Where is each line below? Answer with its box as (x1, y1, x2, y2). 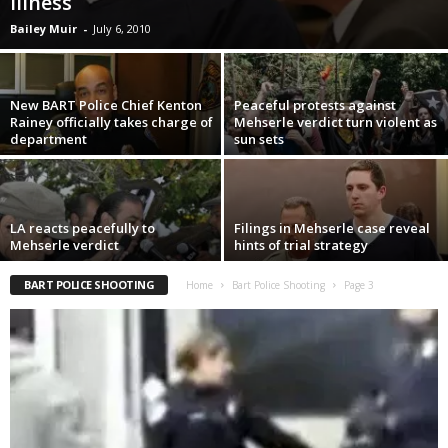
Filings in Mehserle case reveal (234, 219, 430, 238)
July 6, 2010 (93, 21, 151, 37)
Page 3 (344, 278, 375, 293)
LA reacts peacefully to (10, 219, 155, 238)
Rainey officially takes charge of (10, 113, 213, 132)
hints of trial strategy (234, 236, 368, 255)
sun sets (234, 130, 284, 149)
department (10, 130, 87, 149)
